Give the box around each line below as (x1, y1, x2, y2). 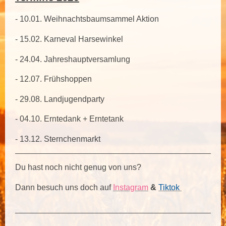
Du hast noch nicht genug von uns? (15, 163, 141, 172)
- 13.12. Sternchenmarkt (15, 134, 102, 143)
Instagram (113, 183, 148, 192)
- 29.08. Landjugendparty (15, 94, 104, 103)
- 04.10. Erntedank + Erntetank (15, 115, 124, 124)
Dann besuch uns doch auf (15, 183, 113, 192)
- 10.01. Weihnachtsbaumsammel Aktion (15, 15, 161, 24)
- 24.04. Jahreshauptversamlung (15, 54, 132, 64)
